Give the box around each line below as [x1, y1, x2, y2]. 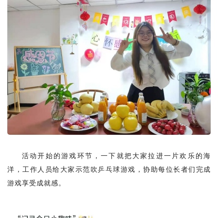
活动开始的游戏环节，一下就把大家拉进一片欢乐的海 [22, 152, 211, 160]
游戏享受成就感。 [7, 179, 66, 187]
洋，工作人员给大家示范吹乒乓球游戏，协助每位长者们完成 [7, 165, 211, 174]
